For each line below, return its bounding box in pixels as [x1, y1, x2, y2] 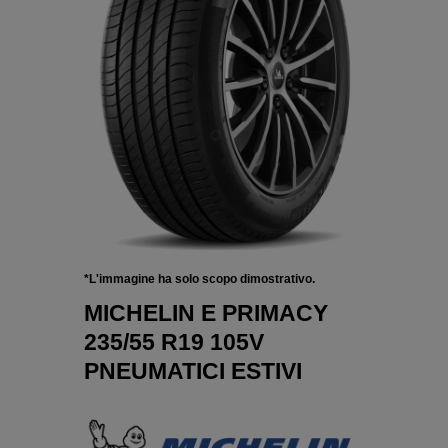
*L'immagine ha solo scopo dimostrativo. [84, 272, 315, 287]
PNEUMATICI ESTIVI [84, 358, 302, 385]
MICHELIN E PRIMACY [84, 300, 328, 327]
